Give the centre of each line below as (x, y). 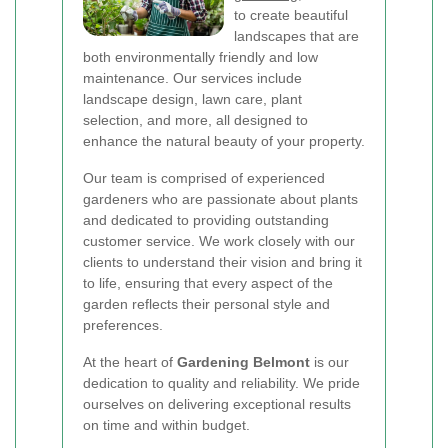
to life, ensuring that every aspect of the (208, 283)
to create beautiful (291, 15)
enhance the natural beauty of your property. (224, 141)
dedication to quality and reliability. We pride (221, 383)
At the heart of (130, 362)
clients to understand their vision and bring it (222, 262)
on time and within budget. (166, 425)
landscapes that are (296, 36)
